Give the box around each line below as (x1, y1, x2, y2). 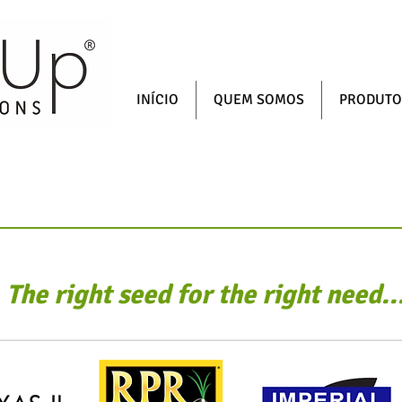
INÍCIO (135, 91, 179, 109)
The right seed (5, 278, 177, 311)
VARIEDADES (70, 157, 323, 210)
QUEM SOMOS (214, 91, 304, 109)
